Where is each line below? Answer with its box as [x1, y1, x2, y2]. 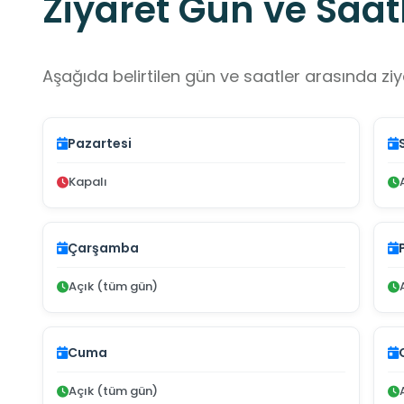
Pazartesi [68, 134, 132, 153]
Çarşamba [68, 239, 139, 258]
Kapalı [69, 173, 107, 191]
